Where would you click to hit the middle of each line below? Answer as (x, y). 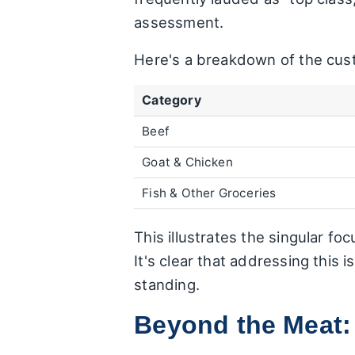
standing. (167, 284)
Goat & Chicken (187, 162)
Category (172, 99)
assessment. (179, 22)
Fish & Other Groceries (209, 193)
